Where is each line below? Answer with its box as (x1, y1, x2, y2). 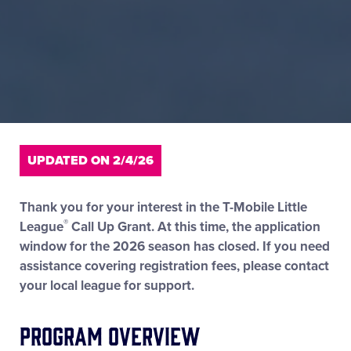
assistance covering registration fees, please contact (20, 258, 329, 275)
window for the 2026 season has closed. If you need (20, 238, 330, 255)
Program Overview (20, 320, 200, 349)
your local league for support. (20, 277, 194, 295)
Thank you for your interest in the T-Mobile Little (20, 199, 307, 216)
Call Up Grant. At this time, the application (68, 219, 320, 236)
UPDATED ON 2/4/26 (27, 153, 154, 169)
